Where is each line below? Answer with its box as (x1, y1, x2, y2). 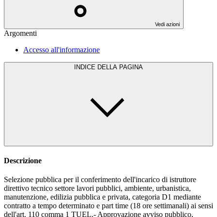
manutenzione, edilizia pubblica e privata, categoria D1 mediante (4, 193, 201, 201)
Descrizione (4, 156, 42, 165)
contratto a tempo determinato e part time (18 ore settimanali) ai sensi (4, 201, 213, 210)
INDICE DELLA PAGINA (97, 63, 143, 71)
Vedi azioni (155, 21, 180, 27)
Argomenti (4, 29, 37, 37)
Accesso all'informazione (23, 45, 100, 54)
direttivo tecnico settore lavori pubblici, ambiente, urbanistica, (4, 184, 191, 193)
